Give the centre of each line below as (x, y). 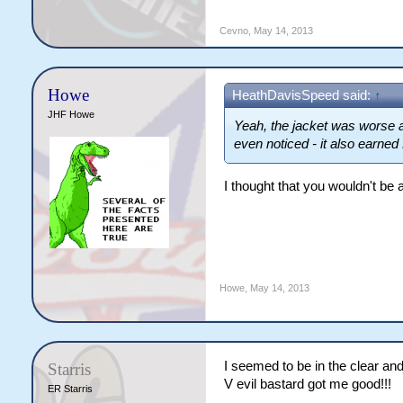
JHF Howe (71, 114)
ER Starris (70, 389)
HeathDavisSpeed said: (303, 95)
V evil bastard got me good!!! (307, 384)
